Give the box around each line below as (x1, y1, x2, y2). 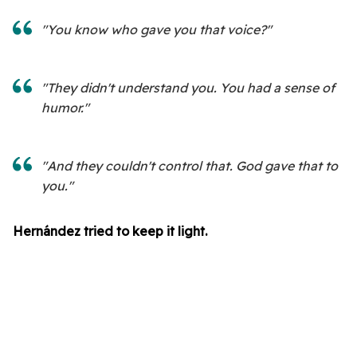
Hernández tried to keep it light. (13, 223, 207, 239)
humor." (41, 100, 89, 116)
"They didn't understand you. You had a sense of (41, 80, 335, 96)
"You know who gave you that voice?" (41, 22, 272, 37)
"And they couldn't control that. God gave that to (41, 158, 338, 174)
